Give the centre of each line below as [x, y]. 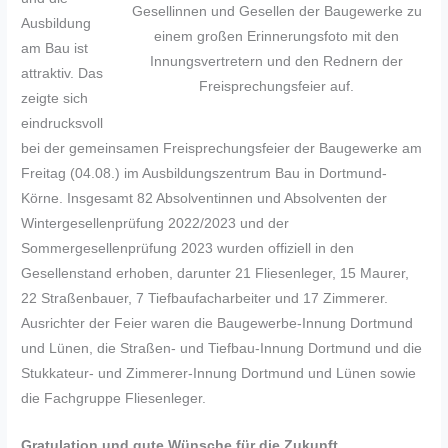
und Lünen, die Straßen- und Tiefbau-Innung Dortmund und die [222, 348]
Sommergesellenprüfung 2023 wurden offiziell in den [188, 248]
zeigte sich [55, 98]
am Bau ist [55, 48]
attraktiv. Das [62, 73]
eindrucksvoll [62, 123]
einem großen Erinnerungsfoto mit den [277, 36]
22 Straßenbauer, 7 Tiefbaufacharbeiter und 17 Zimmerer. [205, 298]
